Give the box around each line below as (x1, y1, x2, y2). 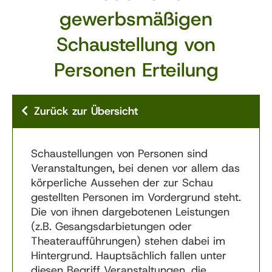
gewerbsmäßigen (59, 6, 212, 32)
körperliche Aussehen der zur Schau (31, 175, 213, 190)
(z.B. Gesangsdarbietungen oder (31, 219, 192, 234)
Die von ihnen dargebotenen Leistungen (31, 205, 229, 219)
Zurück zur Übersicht (34, 104, 138, 118)
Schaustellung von (56, 32, 216, 57)
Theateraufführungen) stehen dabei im (31, 234, 225, 248)
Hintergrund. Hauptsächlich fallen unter (31, 248, 226, 263)
